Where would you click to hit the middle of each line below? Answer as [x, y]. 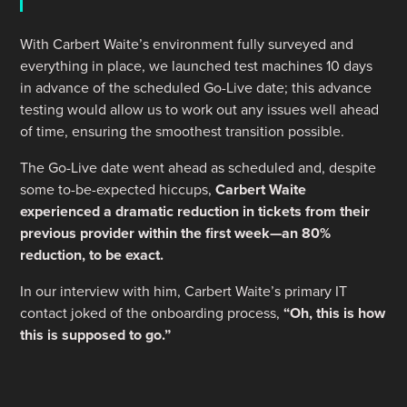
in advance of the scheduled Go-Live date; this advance [196, 88]
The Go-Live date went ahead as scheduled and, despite [199, 168]
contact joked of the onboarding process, [150, 313]
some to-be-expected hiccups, [118, 190]
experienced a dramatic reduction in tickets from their [195, 212]
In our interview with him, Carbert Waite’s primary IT [184, 292]
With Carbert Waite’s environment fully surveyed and [187, 45]
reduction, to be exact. [92, 255]
